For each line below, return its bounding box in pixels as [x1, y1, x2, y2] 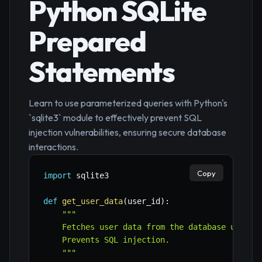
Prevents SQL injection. [43, 235, 170, 245]
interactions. [29, 141, 78, 153]
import [43, 171, 71, 181]
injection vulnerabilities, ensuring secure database [29, 126, 226, 139]
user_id [127, 196, 160, 206]
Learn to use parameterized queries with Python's [29, 97, 227, 109]
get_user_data [62, 196, 123, 206]
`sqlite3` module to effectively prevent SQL [29, 112, 202, 124]
